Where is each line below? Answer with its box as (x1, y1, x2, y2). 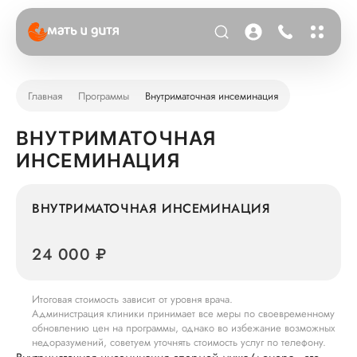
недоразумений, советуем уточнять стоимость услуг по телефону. (32, 335, 326, 350)
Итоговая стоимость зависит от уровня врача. (32, 292, 233, 307)
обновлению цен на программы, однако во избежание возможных (32, 320, 335, 335)
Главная (28, 88, 62, 104)
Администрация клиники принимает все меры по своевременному (32, 306, 335, 321)
